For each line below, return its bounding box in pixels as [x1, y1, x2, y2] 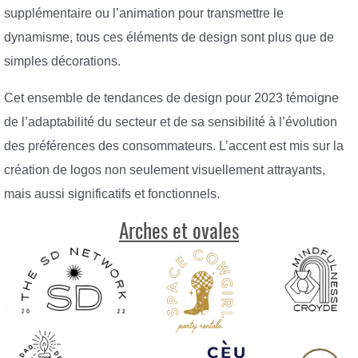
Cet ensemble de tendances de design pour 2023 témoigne [4, 90, 339, 105]
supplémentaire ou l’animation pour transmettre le [4, 6, 284, 21]
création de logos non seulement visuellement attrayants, [4, 162, 325, 177]
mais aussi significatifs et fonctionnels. [4, 186, 220, 201]
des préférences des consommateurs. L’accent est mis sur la [4, 138, 344, 153]
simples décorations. [4, 54, 121, 69]
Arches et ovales [119, 217, 239, 245]
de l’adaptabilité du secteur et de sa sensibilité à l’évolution [4, 114, 337, 129]
